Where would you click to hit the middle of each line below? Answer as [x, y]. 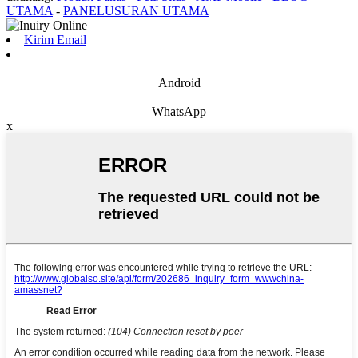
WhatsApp [179, 112]
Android [179, 83]
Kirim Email [55, 40]
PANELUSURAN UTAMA [136, 11]
